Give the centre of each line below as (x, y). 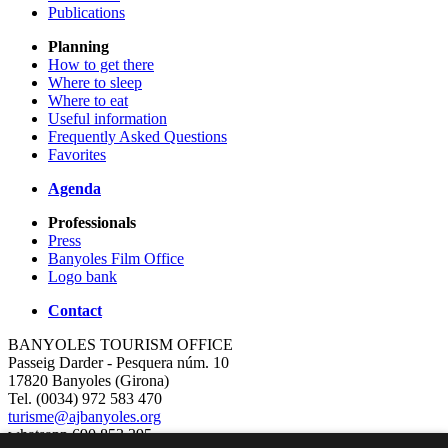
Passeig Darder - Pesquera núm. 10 (118, 363)
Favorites (77, 155)
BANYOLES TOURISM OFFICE (120, 345)
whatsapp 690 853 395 (80, 435)
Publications (86, 13)
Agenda (74, 189)
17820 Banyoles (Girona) (88, 381)
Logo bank (82, 277)
